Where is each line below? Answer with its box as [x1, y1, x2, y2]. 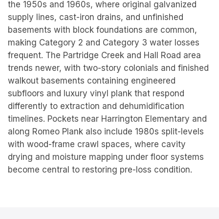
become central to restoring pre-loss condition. [8, 165, 192, 175]
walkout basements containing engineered [8, 76, 175, 86]
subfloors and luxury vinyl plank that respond [8, 88, 184, 98]
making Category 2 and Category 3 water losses [8, 38, 199, 47]
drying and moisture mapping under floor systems [8, 152, 204, 162]
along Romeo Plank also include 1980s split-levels [8, 127, 204, 136]
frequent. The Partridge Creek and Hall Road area [8, 50, 201, 60]
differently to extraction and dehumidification [8, 101, 184, 111]
